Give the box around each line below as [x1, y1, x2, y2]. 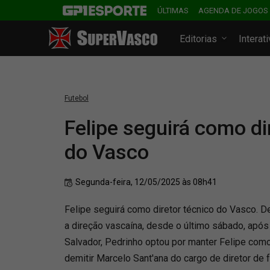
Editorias [180, 33, 220, 45]
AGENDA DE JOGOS [198, 6, 268, 15]
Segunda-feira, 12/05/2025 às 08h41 [75, 177, 217, 187]
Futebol [64, 94, 89, 102]
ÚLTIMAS [157, 6, 189, 15]
